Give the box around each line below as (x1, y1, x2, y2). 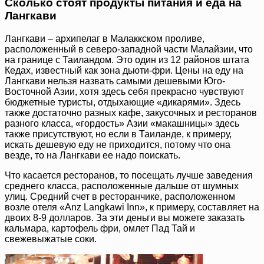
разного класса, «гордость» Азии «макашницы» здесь (5, 118, 239, 128)
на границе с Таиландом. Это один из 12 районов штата (5, 54, 249, 65)
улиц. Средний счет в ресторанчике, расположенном (5, 191, 235, 202)
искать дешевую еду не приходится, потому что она (5, 139, 230, 150)
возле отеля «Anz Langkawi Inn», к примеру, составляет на (5, 202, 259, 212)
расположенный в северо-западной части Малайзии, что (5, 44, 253, 54)
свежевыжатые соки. (5, 233, 97, 244)
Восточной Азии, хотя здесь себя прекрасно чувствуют (5, 86, 244, 97)
